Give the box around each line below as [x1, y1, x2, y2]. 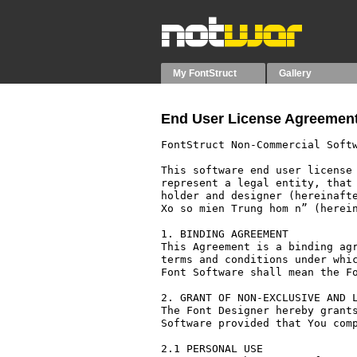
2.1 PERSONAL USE [161, 343, 263, 355]
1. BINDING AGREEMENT [161, 228, 288, 240]
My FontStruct [173, 68, 237, 79]
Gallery [279, 68, 312, 79]
